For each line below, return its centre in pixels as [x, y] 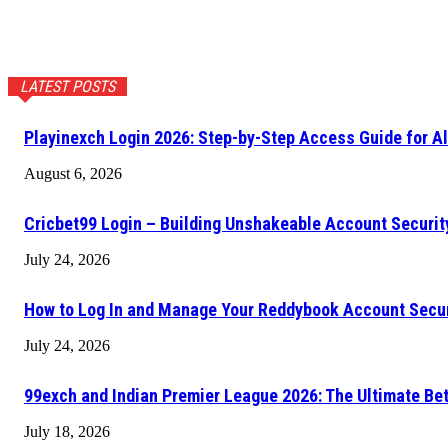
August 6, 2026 [73, 173]
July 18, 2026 [67, 431]
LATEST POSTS [67, 86]
